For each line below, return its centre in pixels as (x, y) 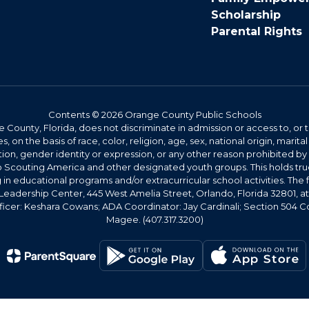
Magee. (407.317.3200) (154, 219)
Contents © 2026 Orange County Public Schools (154, 114)
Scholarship (246, 15)
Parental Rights (257, 31)
